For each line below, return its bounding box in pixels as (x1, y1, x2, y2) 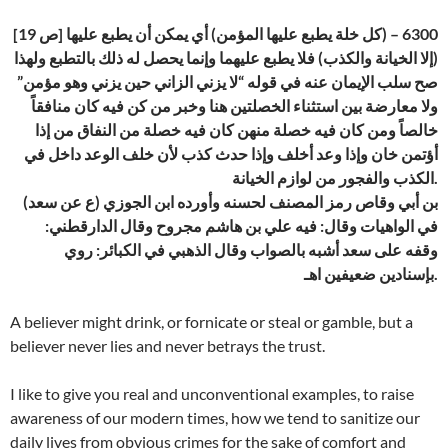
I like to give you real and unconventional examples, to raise (10, 384, 414, 404)
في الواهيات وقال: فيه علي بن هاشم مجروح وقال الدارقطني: (45, 216, 438, 236)
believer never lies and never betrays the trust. (10, 336, 325, 356)
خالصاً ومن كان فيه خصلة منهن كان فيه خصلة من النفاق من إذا (35, 120, 438, 140)
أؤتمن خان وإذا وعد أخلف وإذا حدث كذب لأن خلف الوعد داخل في (24, 144, 438, 164)
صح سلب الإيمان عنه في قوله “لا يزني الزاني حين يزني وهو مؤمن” (17, 72, 438, 92)
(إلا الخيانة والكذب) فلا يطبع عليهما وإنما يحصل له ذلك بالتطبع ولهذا (14, 48, 438, 68)
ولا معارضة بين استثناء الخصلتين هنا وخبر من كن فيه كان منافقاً (31, 96, 438, 116)
